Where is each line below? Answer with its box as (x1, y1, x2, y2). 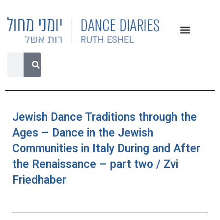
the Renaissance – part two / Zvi (12, 156, 178, 173)
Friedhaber (12, 171, 66, 189)
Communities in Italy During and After (12, 140, 200, 157)
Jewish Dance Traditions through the (12, 109, 197, 126)
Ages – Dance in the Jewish (12, 124, 153, 141)
